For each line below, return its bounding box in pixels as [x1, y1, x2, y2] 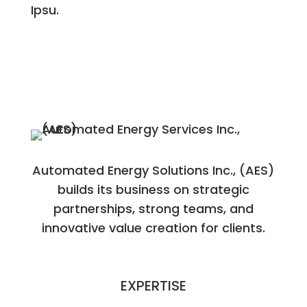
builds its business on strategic [57, 180, 249, 198]
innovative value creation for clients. [41, 219, 265, 236]
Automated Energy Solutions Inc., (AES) [32, 161, 275, 179]
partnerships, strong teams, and [53, 199, 254, 217]
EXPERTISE [120, 275, 186, 295]
